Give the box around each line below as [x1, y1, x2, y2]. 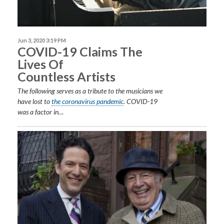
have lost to [17, 97, 51, 106]
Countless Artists [17, 69, 115, 84]
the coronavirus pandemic [51, 97, 123, 106]
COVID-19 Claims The [17, 44, 142, 59]
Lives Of [17, 56, 63, 72]
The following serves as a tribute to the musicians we [17, 86, 162, 95]
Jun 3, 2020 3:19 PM [17, 37, 66, 44]
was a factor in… [17, 107, 63, 116]
